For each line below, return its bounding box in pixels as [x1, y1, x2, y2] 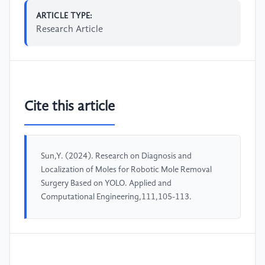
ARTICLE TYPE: [36, 11, 93, 20]
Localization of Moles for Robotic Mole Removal [41, 166, 212, 174]
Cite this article [24, 100, 115, 115]
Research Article [36, 24, 103, 34]
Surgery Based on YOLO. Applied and [41, 179, 172, 188]
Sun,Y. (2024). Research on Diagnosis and [41, 152, 192, 161]
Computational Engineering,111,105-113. [41, 193, 192, 202]
